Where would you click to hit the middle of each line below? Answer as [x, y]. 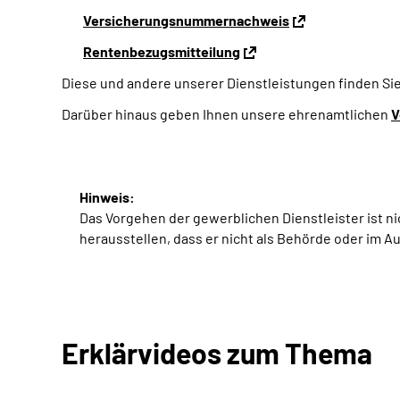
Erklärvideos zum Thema [217, 353]
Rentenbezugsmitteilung [162, 51]
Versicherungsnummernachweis [186, 20]
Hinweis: [107, 197]
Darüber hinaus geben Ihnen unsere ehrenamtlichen [226, 114]
